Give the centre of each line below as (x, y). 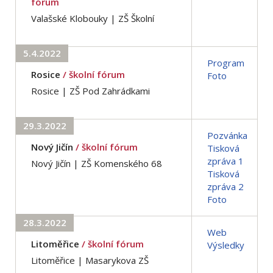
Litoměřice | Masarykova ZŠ (90, 260)
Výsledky (226, 245)
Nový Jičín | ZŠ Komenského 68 (97, 163)
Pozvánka (227, 135)
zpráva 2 (225, 186)
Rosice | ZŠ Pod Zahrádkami (90, 90)
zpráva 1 (225, 161)
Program (226, 62)
